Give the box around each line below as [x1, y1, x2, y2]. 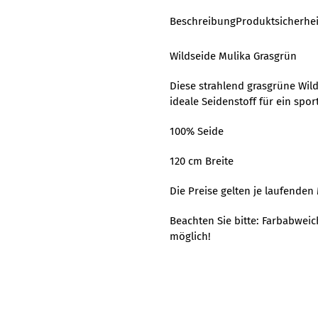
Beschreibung [170, 15, 236, 28]
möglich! [170, 230, 211, 243]
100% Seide [170, 125, 224, 138]
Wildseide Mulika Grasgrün [170, 50, 297, 62]
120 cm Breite [170, 155, 234, 168]
